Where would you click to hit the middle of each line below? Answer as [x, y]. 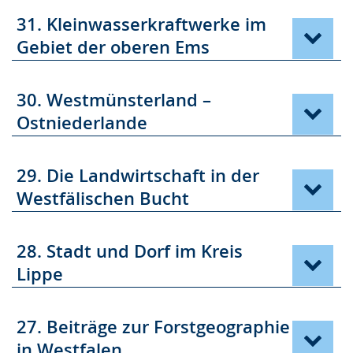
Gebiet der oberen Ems [113, 47]
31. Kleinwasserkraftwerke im [141, 24]
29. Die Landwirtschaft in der [138, 176]
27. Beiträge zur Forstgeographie [153, 327]
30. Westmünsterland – [114, 100]
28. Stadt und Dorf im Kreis [130, 251]
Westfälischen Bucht [103, 199]
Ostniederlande [82, 123]
